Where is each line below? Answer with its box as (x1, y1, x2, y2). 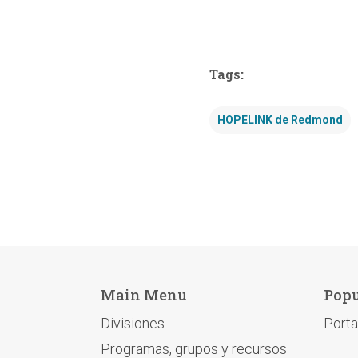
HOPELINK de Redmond (217, 113, 343, 126)
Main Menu (101, 285, 187, 304)
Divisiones (101, 315, 165, 332)
